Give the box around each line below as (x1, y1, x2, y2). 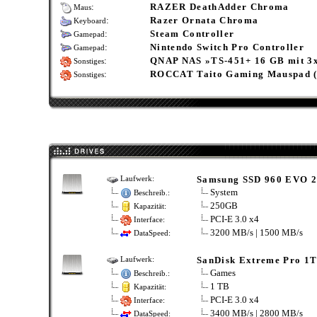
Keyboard (71, 17, 106, 25)
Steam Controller (150, 28, 235, 40)
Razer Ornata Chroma (150, 15, 259, 26)
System (210, 187, 238, 197)
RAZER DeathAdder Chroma (150, 1, 289, 13)
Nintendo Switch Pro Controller (150, 42, 304, 53)
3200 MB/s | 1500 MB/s (210, 227, 303, 238)
